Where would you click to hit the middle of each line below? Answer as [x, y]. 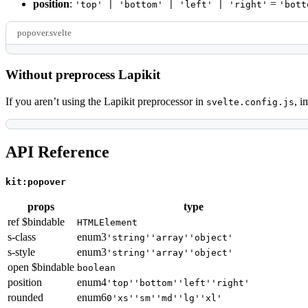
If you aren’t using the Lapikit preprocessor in [106, 101]
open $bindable [41, 267]
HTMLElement [107, 222]
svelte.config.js [250, 102]
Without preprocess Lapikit [83, 75]
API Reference [57, 152]
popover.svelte [44, 33]
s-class [22, 236]
